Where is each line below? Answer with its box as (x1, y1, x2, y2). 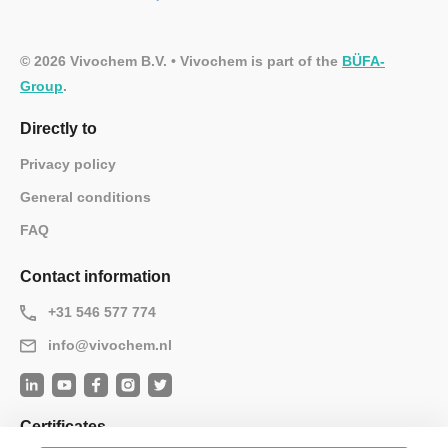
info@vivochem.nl (47, 337, 172, 354)
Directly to (20, 120, 97, 138)
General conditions (20, 189, 151, 206)
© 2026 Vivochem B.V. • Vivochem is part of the (20, 53, 342, 70)
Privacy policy (20, 156, 116, 173)
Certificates (20, 418, 106, 436)
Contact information (20, 268, 171, 286)
